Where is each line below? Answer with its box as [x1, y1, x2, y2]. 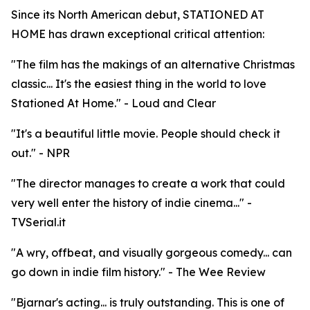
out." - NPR [11, 146, 70, 161]
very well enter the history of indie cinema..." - [11, 196, 252, 210]
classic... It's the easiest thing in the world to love [11, 77, 266, 91]
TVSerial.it [11, 215, 66, 230]
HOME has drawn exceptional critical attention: [11, 27, 264, 42]
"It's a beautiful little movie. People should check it [11, 127, 280, 141]
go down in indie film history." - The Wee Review [11, 265, 266, 280]
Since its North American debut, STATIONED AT [11, 8, 264, 22]
